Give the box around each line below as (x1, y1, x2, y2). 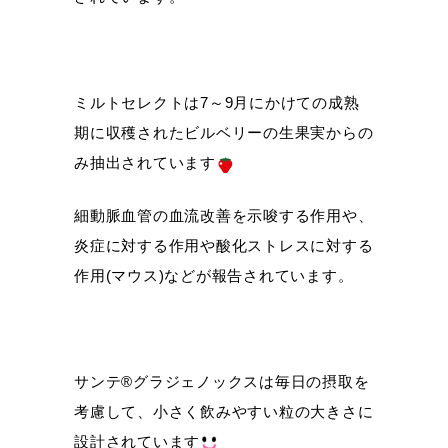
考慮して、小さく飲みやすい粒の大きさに (74, 403, 374, 421)
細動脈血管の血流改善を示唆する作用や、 (74, 207, 374, 225)
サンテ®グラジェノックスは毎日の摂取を (74, 373, 370, 391)
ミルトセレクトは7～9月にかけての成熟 (74, 94, 360, 112)
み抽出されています (74, 154, 216, 172)
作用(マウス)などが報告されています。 (74, 267, 354, 285)
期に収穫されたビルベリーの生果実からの (74, 124, 374, 142)
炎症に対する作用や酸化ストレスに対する (74, 237, 374, 255)
